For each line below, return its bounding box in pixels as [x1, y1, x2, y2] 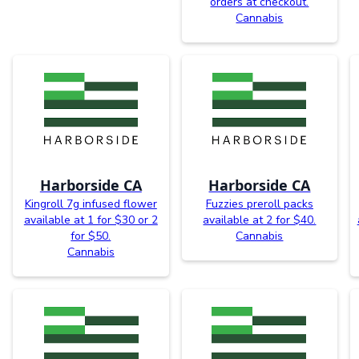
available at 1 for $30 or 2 [23, 212, 158, 228]
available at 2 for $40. [203, 212, 317, 228]
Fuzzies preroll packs [205, 196, 313, 212]
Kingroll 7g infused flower [24, 196, 157, 212]
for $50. [71, 228, 111, 244]
